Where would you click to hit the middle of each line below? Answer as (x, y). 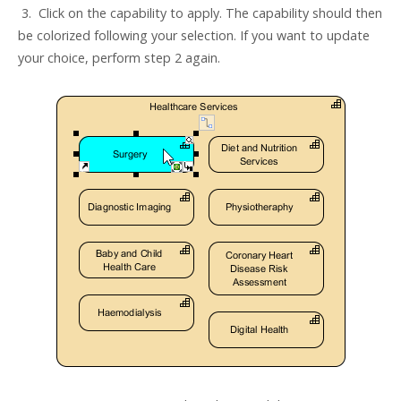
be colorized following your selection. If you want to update (194, 36)
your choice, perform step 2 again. (119, 58)
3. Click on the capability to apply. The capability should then (200, 13)
